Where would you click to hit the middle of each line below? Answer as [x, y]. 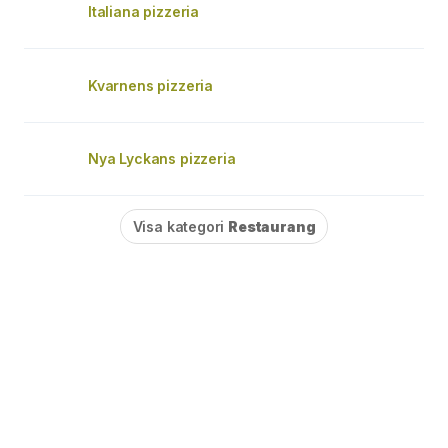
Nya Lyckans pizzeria [162, 158]
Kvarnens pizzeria [151, 85]
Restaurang [272, 226]
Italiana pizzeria [144, 11]
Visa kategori [180, 226]
